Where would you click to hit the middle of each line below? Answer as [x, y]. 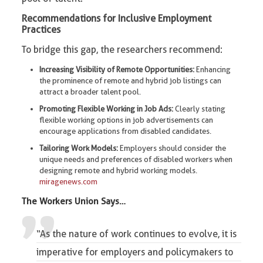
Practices [41, 29]
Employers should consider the [172, 148]
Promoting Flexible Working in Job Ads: [107, 108]
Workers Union [69, 201]
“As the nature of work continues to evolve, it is [137, 234]
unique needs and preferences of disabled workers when [136, 159]
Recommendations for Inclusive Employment [117, 18]
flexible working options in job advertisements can [127, 119]
